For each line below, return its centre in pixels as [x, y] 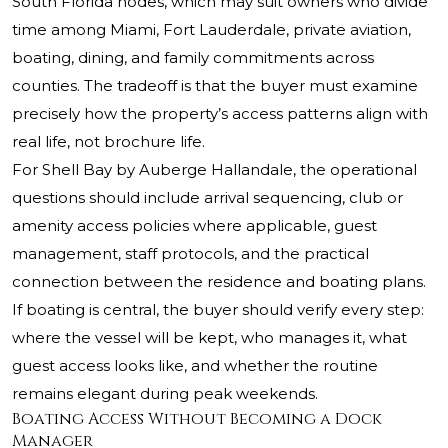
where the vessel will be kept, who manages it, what [209, 338]
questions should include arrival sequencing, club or [207, 198]
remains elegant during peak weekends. [165, 394]
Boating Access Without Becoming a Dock [197, 419]
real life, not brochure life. [108, 142]
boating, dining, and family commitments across [193, 58]
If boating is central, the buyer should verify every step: [218, 310]
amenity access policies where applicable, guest [194, 226]
